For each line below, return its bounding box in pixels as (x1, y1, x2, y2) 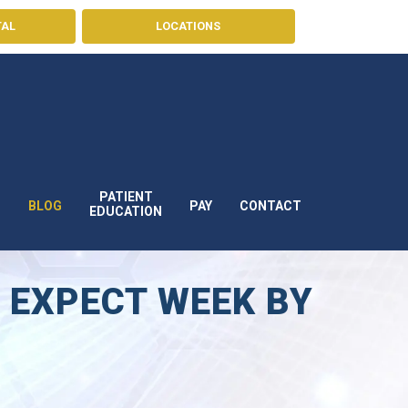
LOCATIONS (156, 19, 221, 33)
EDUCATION (89, 203, 162, 219)
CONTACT (240, 198, 301, 213)
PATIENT (98, 189, 153, 204)
